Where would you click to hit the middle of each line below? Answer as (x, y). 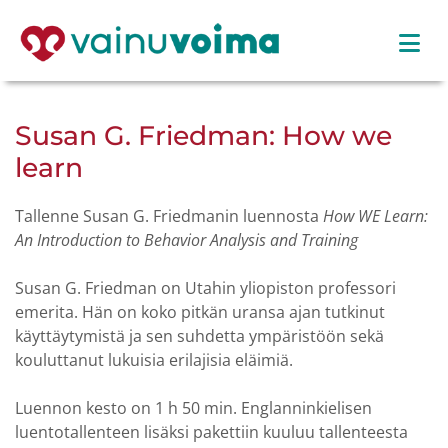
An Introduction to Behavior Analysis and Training (186, 240)
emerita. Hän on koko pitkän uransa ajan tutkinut (200, 312)
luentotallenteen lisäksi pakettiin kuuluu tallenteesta (211, 432)
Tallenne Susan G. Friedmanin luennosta (169, 216)
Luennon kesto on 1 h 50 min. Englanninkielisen (193, 408)
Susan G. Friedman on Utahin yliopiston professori (205, 288)
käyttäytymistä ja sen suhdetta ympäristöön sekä (199, 336)
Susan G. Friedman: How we (203, 135)
